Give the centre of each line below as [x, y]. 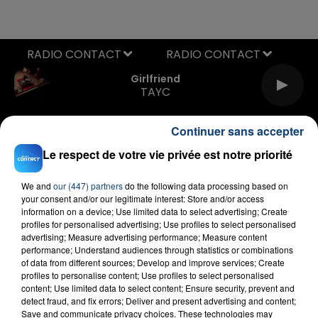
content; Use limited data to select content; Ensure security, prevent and [158, 287]
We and [37, 185]
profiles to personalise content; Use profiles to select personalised [148, 275]
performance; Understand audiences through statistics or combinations [157, 249]
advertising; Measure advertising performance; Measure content [144, 236]
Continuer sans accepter [237, 131]
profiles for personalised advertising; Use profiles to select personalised [159, 224]
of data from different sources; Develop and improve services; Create [153, 262]
